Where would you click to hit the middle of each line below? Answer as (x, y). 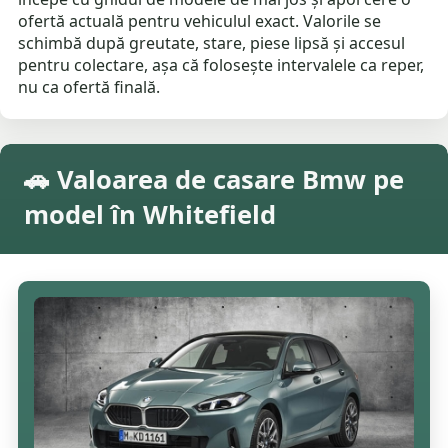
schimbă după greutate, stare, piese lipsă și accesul (212, 43)
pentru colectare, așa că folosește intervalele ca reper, (221, 65)
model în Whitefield (150, 215)
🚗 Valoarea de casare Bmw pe (214, 180)
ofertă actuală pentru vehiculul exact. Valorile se (200, 21)
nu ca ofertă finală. (89, 87)
